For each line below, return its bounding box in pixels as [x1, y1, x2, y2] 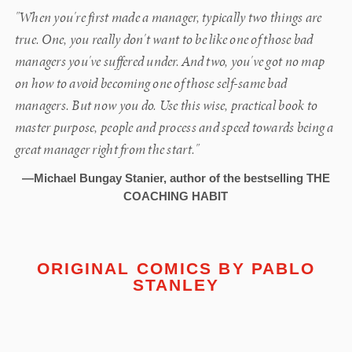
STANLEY [132, 276, 220, 295]
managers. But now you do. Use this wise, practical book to [14, 97, 318, 115]
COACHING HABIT [123, 189, 229, 203]
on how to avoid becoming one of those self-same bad [14, 75, 288, 93]
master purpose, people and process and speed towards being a [14, 119, 334, 137]
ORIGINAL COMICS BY [36, 259, 251, 278]
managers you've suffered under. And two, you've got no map [14, 53, 325, 71]
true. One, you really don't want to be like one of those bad [14, 31, 313, 49]
